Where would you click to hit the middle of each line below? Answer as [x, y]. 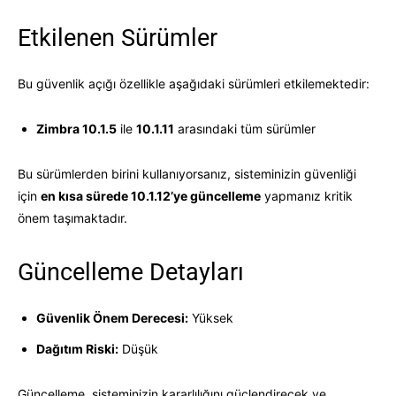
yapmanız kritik [307, 195]
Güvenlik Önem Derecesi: [112, 317]
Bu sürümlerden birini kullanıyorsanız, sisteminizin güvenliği [187, 173]
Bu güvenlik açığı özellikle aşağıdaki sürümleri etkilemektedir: [194, 83]
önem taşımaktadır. [72, 217]
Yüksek [211, 317]
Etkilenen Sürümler [118, 38]
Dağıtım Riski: [77, 348]
